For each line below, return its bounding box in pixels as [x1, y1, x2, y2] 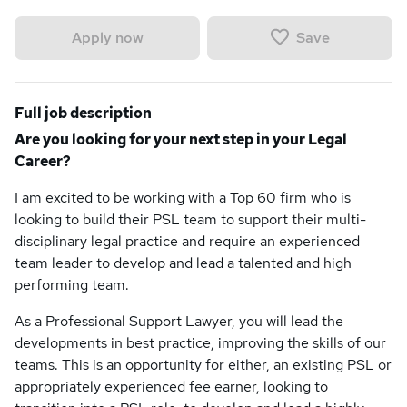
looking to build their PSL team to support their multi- [15, 210, 366, 229]
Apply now [71, 28, 144, 47]
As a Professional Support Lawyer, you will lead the [15, 312, 343, 331]
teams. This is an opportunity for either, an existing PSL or [15, 355, 392, 374]
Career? [15, 152, 71, 171]
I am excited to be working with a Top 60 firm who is [15, 188, 351, 207]
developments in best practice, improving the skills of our [15, 333, 386, 352]
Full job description [15, 104, 152, 123]
